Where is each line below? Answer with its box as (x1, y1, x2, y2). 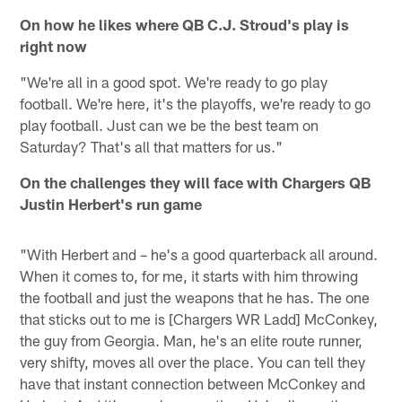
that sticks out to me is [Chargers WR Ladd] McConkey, (20, 309, 379, 328)
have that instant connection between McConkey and (20, 373, 366, 392)
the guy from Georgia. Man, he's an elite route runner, (20, 330, 363, 349)
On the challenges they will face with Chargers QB (20, 172, 371, 191)
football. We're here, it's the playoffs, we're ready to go (20, 93, 371, 112)
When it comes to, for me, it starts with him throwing (20, 266, 359, 284)
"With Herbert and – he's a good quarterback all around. (20, 244, 379, 263)
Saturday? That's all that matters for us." (20, 136, 284, 155)
